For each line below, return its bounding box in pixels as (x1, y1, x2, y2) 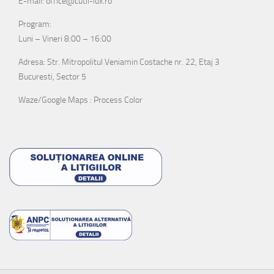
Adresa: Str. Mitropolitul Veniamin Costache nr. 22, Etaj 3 (18, 56, 220, 67)
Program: (18, 18, 51, 29)
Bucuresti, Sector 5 (18, 71, 86, 82)
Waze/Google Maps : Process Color (18, 94, 143, 105)
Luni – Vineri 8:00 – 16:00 (18, 33, 111, 44)
